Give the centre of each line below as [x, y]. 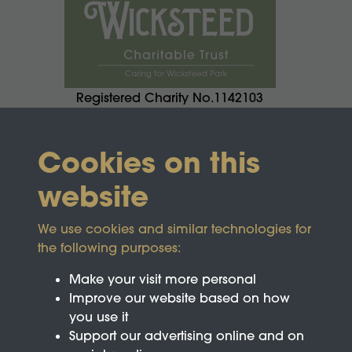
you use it [99, 317]
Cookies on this [149, 162]
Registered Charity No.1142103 [170, 98]
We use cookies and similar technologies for [174, 229]
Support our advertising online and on [187, 335]
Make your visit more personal [163, 279]
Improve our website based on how [180, 298]
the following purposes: [109, 247]
